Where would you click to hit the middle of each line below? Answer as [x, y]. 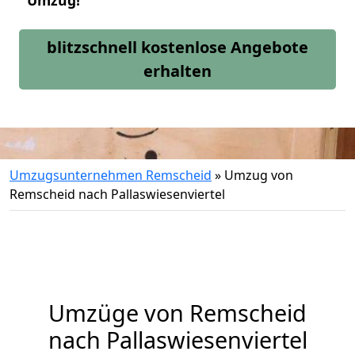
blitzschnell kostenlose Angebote [177, 47]
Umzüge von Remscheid [177, 313]
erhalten [177, 71]
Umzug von [259, 175]
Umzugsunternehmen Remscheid [111, 175]
